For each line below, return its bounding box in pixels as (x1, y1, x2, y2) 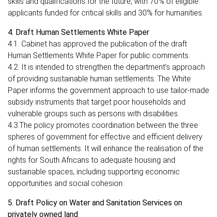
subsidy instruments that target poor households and (8, 97, 186, 107)
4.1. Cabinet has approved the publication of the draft (8, 39, 187, 48)
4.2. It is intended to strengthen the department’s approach (8, 62, 205, 72)
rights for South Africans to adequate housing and (8, 155, 175, 165)
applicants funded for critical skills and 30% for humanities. (8, 8, 205, 17)
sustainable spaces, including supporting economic (8, 167, 180, 176)
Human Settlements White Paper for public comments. (8, 50, 192, 60)
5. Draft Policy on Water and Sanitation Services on (8, 198, 182, 207)
